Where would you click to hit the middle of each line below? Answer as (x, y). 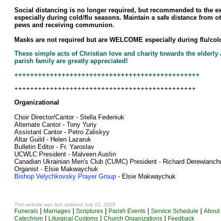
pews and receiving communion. (64, 25)
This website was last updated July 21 (57, 204)
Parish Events (127, 211)
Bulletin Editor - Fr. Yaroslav (54, 147)
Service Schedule (175, 211)
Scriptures (90, 211)
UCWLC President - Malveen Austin (65, 154)
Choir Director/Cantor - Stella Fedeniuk (69, 117)
